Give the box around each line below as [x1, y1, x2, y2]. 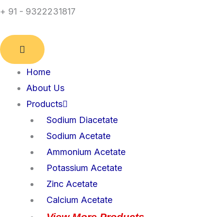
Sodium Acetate [46, 130, 110, 141]
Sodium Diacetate [46, 114, 118, 125]
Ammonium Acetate [46, 146, 125, 157]
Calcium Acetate [46, 194, 112, 205]
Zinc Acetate [46, 178, 97, 189]
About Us [26, 82, 64, 93]
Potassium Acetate [46, 162, 122, 173]
